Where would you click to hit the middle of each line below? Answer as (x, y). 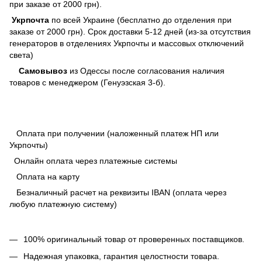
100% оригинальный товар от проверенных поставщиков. (134, 239)
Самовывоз (39, 71)
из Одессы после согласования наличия (147, 71)
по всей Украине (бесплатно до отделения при (142, 20)
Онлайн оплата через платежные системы (93, 161)
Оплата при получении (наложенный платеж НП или (114, 134)
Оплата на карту (44, 177)
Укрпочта (30, 20)
